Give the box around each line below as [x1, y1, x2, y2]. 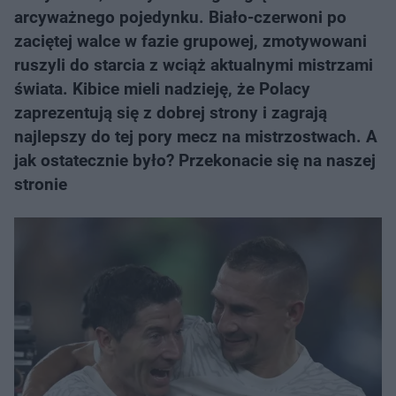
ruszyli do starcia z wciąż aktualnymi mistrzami [14, 55, 373, 75]
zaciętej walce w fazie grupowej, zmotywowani [14, 31, 367, 51]
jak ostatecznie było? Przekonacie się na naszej [14, 150, 376, 171]
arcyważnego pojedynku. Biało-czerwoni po [14, 7, 346, 27]
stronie [14, 174, 67, 194]
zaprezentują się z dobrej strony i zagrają [14, 103, 327, 123]
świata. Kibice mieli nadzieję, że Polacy [14, 79, 310, 99]
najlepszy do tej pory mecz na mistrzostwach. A [14, 126, 377, 147]
